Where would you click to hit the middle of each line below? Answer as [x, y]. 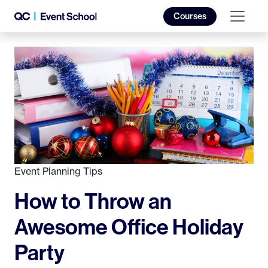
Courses [190, 16]
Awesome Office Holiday [129, 227]
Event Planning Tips [58, 171]
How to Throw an [93, 201]
